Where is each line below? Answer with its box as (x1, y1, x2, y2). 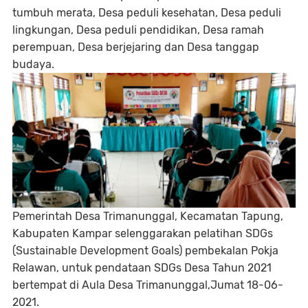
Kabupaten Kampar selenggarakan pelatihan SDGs (12, 227, 273, 240)
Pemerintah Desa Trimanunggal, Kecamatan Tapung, (12, 210, 283, 223)
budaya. (12, 58, 54, 71)
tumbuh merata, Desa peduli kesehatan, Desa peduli (12, 6, 281, 20)
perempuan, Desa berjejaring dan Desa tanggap (12, 41, 259, 54)
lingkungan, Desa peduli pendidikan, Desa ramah (12, 23, 264, 37)
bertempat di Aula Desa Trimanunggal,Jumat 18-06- (12, 278, 283, 291)
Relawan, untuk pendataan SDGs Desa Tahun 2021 (12, 261, 272, 274)
